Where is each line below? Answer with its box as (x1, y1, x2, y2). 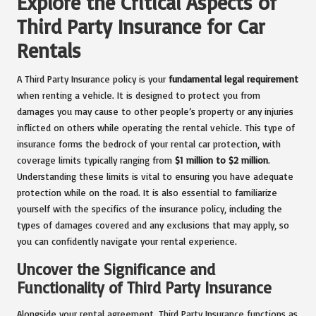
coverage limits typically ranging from (17, 154, 175, 166)
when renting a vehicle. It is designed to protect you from (17, 89, 260, 102)
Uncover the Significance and (17, 259, 215, 280)
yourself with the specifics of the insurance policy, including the (17, 202, 282, 215)
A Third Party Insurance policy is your (17, 73, 169, 85)
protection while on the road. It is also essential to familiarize (17, 186, 277, 199)
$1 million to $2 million (175, 154, 268, 166)
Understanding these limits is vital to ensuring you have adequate (17, 170, 293, 183)
